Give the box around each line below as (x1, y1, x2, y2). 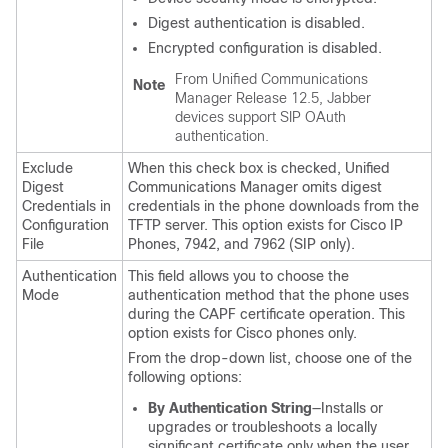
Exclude (22, 160, 73, 176)
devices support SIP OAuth (175, 109, 346, 125)
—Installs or (312, 400, 383, 416)
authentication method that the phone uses (128, 287, 409, 303)
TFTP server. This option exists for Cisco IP (128, 217, 403, 233)
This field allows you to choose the (128, 268, 349, 284)
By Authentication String (148, 400, 312, 416)
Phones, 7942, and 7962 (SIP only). (128, 236, 355, 252)
